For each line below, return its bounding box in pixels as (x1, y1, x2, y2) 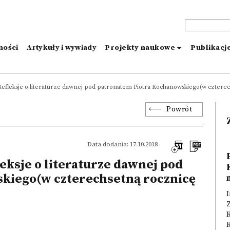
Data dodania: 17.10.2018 (87, 140, 158, 148)
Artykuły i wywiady (26, 43, 97, 52)
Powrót (166, 105, 192, 114)
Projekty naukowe (105, 43, 175, 52)
